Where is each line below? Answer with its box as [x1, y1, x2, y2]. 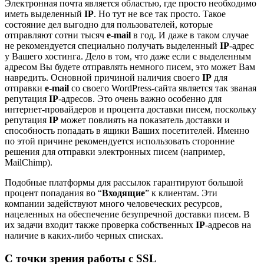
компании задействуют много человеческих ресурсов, [5, 198, 222, 209]
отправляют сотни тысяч [5, 29, 107, 40]
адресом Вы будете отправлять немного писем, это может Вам [5, 61, 255, 72]
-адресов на [205, 219, 251, 230]
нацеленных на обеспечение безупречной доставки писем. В [5, 209, 250, 219]
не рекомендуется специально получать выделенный [5, 40, 220, 51]
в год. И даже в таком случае [131, 29, 249, 40]
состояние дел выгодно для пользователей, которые [5, 19, 213, 29]
